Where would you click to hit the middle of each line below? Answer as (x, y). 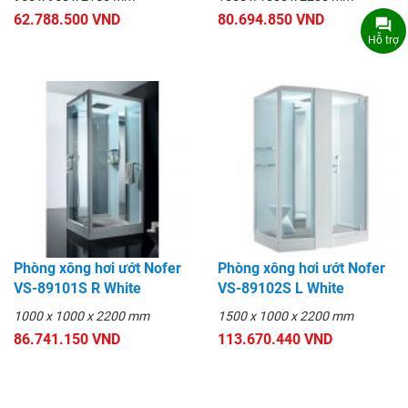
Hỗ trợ (383, 41)
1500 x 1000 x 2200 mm (286, 316)
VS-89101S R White (77, 289)
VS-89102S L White (281, 289)
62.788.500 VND (67, 20)
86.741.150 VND (67, 340)
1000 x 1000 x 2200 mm (82, 316)
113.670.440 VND (275, 340)
